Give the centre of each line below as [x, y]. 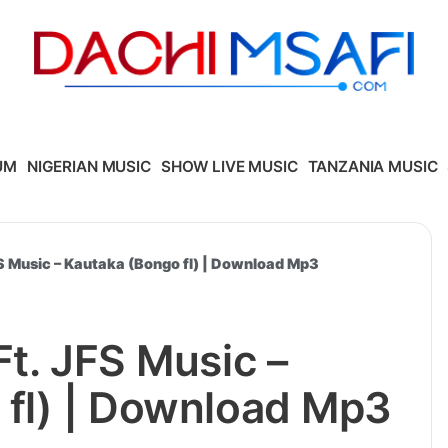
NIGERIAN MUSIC [88, 166]
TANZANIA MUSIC [372, 166]
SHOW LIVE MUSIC [229, 166]
